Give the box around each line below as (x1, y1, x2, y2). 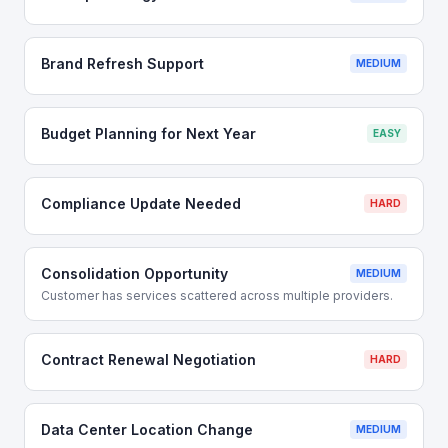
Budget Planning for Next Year (41, 125, 256, 142)
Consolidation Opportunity (41, 265, 228, 282)
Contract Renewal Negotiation (41, 351, 256, 368)
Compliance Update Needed (41, 195, 241, 212)
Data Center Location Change (41, 421, 253, 438)
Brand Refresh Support (41, 55, 204, 72)
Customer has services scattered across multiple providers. (41, 288, 393, 303)
